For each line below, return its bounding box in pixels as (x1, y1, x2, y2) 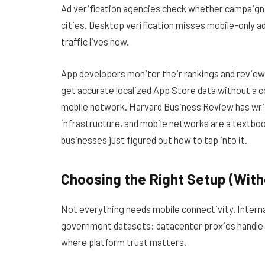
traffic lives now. (61, 35, 129, 48)
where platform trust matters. (61, 236, 186, 248)
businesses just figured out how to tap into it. (61, 133, 247, 146)
